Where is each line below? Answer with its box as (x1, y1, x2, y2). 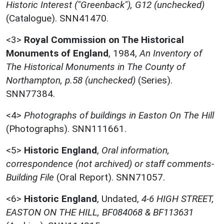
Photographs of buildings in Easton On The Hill (24, 109, 214, 121)
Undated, (101, 193, 141, 205)
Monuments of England (6, 47, 108, 59)
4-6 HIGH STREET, (141, 193, 214, 205)
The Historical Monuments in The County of (6, 61, 185, 73)
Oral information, (101, 144, 169, 156)
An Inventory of (139, 47, 202, 59)
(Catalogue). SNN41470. (6, 12, 108, 24)
